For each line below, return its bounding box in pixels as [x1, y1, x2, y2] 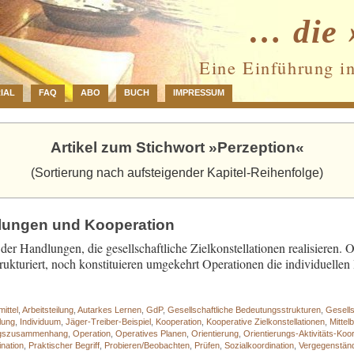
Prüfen [194, 340, 220, 350]
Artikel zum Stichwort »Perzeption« [50, 138, 304, 156]
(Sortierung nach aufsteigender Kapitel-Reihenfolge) [31, 165, 323, 179]
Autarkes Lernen [77, 304, 142, 314]
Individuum [20, 316, 62, 326]
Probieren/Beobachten [104, 340, 190, 350]
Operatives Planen [115, 328, 187, 338]
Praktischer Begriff [28, 340, 100, 350]
